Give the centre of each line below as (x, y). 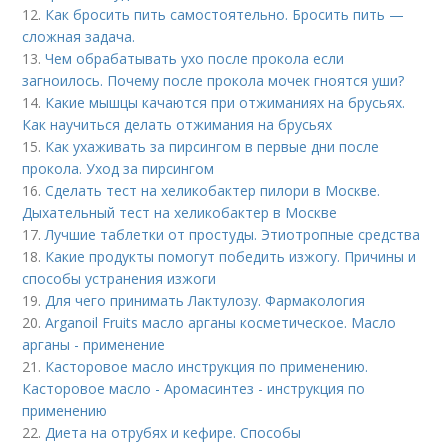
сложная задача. (79, 36)
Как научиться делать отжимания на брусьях (177, 124)
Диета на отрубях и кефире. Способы (173, 432)
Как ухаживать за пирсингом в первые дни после (212, 146)
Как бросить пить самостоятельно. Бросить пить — (225, 14)
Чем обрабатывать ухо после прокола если (195, 58)
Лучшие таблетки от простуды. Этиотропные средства (233, 234)
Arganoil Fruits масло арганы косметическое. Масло (221, 322)
